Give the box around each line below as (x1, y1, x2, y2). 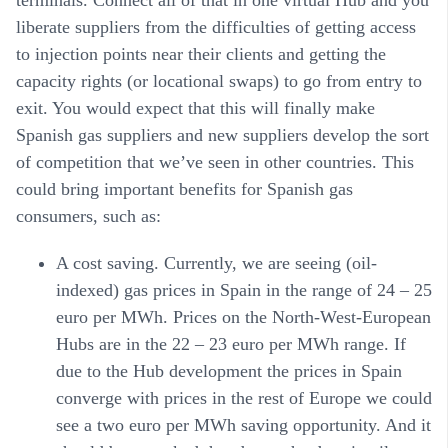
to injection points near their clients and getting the (16, 44, 386, 65)
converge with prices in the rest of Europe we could (56, 388, 432, 409)
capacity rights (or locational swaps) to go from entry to (16, 71, 422, 92)
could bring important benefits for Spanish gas (16, 179, 353, 200)
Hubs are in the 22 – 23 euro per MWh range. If (56, 334, 406, 355)
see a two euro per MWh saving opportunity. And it (56, 415, 431, 436)
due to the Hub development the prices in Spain (56, 361, 402, 382)
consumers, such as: (16, 206, 161, 227)
